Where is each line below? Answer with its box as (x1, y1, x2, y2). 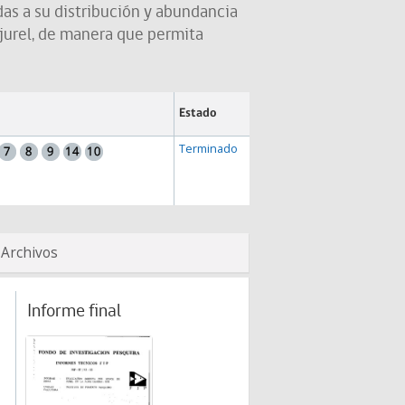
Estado (178, 107, 217, 120)
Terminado (178, 141, 238, 156)
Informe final (27, 303, 121, 321)
